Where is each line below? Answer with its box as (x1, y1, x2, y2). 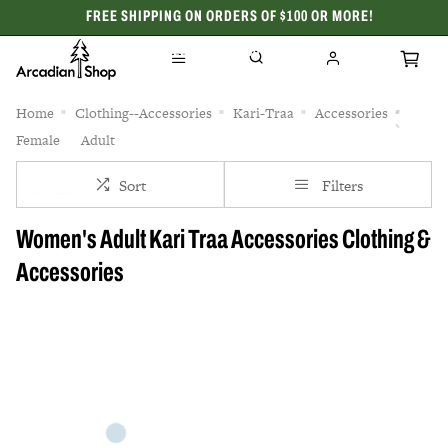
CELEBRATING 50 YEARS (155, 44, 304, 60)
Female (16, 130, 60, 150)
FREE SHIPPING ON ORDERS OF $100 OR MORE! (85, 9, 374, 25)
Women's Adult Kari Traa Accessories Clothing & (16, 228, 431, 255)
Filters (321, 175, 363, 196)
